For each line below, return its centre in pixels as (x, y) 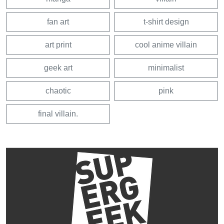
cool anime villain (166, 44)
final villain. (58, 113)
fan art (58, 21)
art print (58, 44)
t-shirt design (166, 21)
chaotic (58, 90)
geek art (58, 67)
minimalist (166, 67)
